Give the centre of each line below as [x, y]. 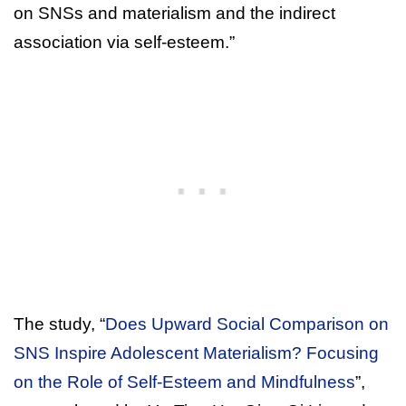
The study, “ [59, 324]
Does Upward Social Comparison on [247, 324]
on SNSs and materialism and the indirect [174, 13]
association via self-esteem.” [124, 42]
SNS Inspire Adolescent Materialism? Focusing [196, 353]
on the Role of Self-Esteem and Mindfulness [184, 382]
